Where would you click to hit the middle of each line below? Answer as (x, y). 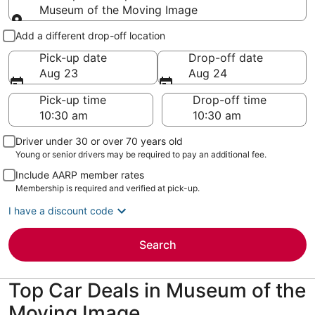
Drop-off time (230, 100)
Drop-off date (226, 58)
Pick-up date (73, 58)
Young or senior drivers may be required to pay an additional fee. (141, 154)
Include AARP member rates (80, 175)
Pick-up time (73, 100)
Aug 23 (59, 73)
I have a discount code (61, 211)
